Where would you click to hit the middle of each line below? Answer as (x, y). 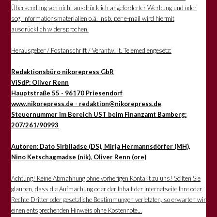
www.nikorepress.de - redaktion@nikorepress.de (86, 103)
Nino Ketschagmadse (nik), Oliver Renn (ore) (79, 157)
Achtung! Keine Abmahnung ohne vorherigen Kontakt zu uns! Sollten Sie (106, 178)
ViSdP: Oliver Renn (40, 82)
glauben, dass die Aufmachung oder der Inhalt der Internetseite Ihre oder (107, 189)
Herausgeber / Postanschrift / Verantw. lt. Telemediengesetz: (91, 50)
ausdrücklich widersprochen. (50, 29)
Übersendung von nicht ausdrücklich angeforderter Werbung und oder (104, 8)
